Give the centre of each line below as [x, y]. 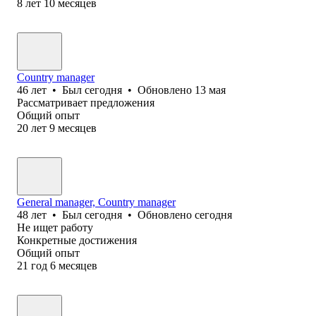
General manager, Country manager [96, 202]
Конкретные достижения [77, 240]
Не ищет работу [55, 227]
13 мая [210, 90]
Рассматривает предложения [86, 102]
